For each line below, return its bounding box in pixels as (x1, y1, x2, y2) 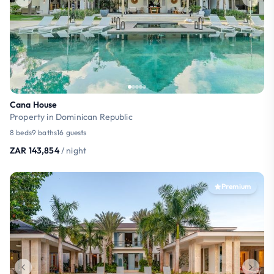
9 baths (31, 127, 57, 137)
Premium (221, 181, 251, 191)
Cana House (10, 98, 57, 110)
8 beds (10, 127, 32, 137)
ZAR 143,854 (10, 144, 59, 156)
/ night (61, 144, 87, 156)
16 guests (57, 127, 87, 137)
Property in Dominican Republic (10, 111, 133, 122)
